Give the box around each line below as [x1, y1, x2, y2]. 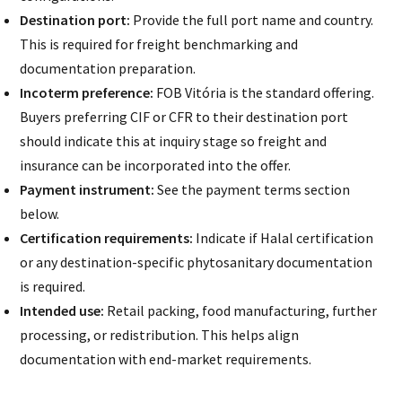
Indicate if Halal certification [193, 229, 374, 248]
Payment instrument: [20, 180, 155, 199]
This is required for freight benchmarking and [20, 35, 299, 54]
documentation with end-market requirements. [20, 350, 312, 369]
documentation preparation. [20, 59, 197, 78]
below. [20, 205, 60, 223]
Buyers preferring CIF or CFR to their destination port [20, 108, 349, 127]
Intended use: [20, 301, 105, 320]
